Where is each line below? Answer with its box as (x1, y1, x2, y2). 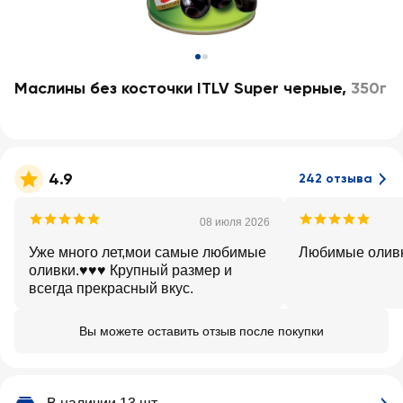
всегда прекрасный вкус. (29, 281, 193, 296)
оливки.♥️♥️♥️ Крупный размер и (29, 263, 232, 278)
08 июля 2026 (200, 216, 270, 228)
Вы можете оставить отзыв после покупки (79, 324, 324, 338)
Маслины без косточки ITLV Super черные (14, 78, 342, 98)
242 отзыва (299, 171, 372, 186)
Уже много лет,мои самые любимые (29, 245, 266, 260)
